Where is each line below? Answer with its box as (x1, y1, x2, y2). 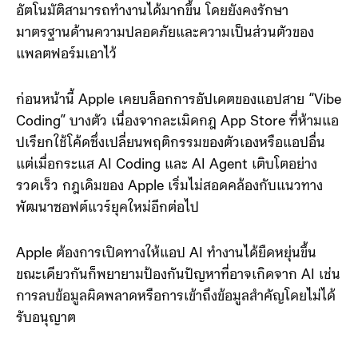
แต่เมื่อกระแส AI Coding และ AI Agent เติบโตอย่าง (16, 157, 317, 173)
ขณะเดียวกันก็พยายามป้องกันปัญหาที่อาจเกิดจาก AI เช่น (16, 267, 340, 283)
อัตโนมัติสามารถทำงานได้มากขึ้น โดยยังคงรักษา (16, 3, 288, 19)
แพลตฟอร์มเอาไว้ (16, 46, 117, 62)
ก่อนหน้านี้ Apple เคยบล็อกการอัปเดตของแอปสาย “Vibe (16, 92, 341, 108)
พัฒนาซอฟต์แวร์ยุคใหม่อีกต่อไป (16, 200, 199, 216)
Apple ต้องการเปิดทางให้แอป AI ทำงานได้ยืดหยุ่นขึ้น (16, 245, 316, 261)
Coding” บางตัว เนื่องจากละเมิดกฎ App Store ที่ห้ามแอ (16, 113, 339, 129)
